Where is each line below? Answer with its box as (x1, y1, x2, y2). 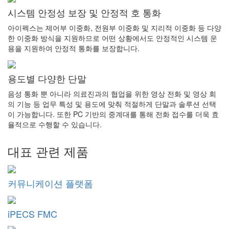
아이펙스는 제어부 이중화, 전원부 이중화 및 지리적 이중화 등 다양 (8, 22, 221, 33)
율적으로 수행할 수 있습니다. (8, 119, 102, 129)
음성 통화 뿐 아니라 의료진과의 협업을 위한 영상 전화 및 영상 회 (8, 88, 216, 99)
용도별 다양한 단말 (8, 71, 86, 85)
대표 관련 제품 (8, 142, 88, 160)
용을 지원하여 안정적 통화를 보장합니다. (8, 42, 140, 53)
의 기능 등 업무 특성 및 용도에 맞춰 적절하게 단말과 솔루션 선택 (8, 98, 216, 109)
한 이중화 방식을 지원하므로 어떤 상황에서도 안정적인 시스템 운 (8, 32, 217, 43)
